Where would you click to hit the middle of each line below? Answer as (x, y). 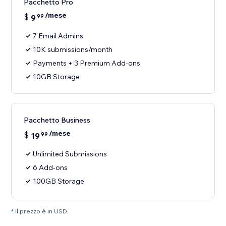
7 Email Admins (58, 36)
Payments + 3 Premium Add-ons (87, 63)
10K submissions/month (73, 50)
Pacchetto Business (57, 120)
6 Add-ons (50, 168)
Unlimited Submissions (70, 154)
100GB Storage (59, 181)
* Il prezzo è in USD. (40, 211)
